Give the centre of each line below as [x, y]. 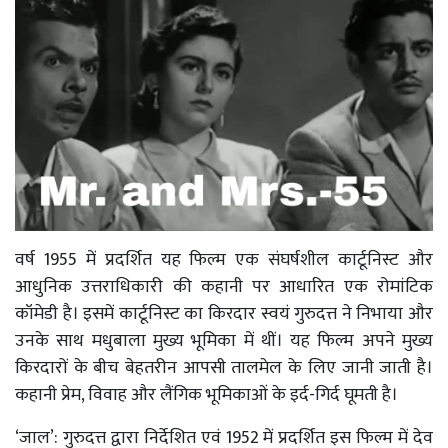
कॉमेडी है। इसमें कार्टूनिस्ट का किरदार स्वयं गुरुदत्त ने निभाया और [224, 313]
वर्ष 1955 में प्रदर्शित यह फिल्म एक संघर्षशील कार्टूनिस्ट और [224, 259]
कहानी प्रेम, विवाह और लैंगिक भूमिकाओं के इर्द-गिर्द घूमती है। [208, 394]
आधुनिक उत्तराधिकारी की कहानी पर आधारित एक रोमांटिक [224, 286]
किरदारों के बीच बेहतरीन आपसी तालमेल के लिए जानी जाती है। [224, 367]
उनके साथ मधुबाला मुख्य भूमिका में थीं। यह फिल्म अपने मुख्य [224, 340]
